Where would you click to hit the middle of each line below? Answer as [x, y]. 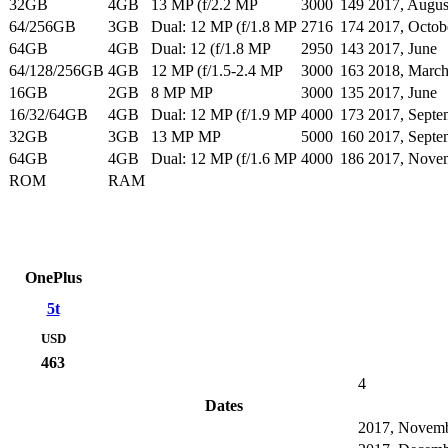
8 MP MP [182, 93]
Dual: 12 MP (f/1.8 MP [224, 27]
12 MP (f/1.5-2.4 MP [217, 71]
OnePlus [53, 278]
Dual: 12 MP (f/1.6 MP [224, 159]
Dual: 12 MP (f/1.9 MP [224, 115]
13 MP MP [186, 137]
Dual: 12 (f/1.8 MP [211, 49]
